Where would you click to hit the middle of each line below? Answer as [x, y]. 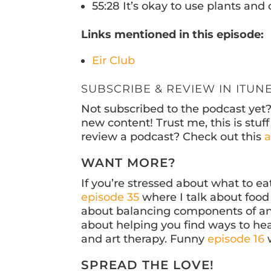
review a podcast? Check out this [173, 137]
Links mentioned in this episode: [173, 35]
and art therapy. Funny [145, 239]
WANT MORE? [129, 163]
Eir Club [114, 61]
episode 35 [110, 198]
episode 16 [236, 239]
